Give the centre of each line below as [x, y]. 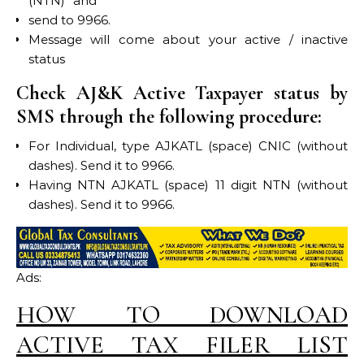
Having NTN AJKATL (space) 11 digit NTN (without [188, 184]
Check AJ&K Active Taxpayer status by [182, 93]
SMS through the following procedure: [169, 116]
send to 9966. [69, 19]
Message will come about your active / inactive [188, 39]
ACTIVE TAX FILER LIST [182, 344]
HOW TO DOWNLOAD [182, 314]
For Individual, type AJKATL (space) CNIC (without [188, 145]
